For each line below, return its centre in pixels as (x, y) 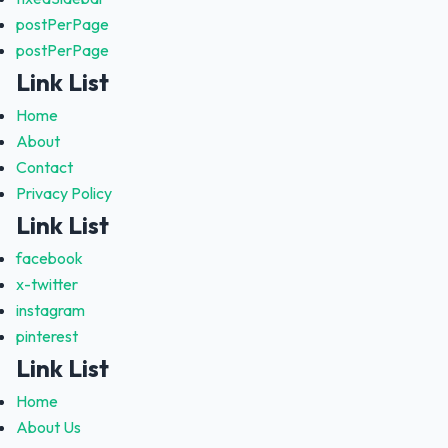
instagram (50, 309)
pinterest (47, 335)
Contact (44, 166)
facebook (49, 257)
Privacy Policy (64, 192)
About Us (48, 426)
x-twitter (47, 283)
